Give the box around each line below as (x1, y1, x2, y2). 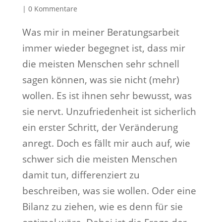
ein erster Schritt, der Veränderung (22, 121, 178, 134)
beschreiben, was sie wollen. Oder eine (22, 184, 196, 197)
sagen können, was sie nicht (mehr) (22, 73, 179, 86)
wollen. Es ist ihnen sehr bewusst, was (22, 89, 192, 102)
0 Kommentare (28, 4, 77, 13)
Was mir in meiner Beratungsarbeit (22, 26, 179, 39)
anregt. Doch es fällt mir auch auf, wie (22, 137, 190, 150)
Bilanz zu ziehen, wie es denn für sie (22, 200, 183, 213)
